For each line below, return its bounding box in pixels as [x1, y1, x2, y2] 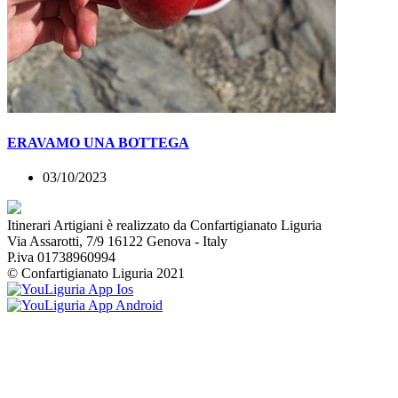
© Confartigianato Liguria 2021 [7, 266, 185, 282]
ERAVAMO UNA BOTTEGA [7, 134, 189, 150]
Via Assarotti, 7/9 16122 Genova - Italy [7, 234, 227, 250]
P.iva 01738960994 [7, 250, 115, 266]
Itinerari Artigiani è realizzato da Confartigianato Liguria [7, 218, 322, 234]
